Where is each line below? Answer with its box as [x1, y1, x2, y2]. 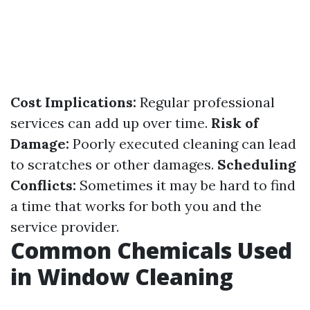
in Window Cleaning [10, 262, 233, 291]
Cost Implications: [10, 93, 136, 111]
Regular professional [136, 93, 275, 111]
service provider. [10, 218, 119, 235]
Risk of [211, 114, 259, 131]
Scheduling [217, 156, 296, 173]
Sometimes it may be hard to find [76, 176, 295, 194]
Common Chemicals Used [10, 235, 292, 265]
